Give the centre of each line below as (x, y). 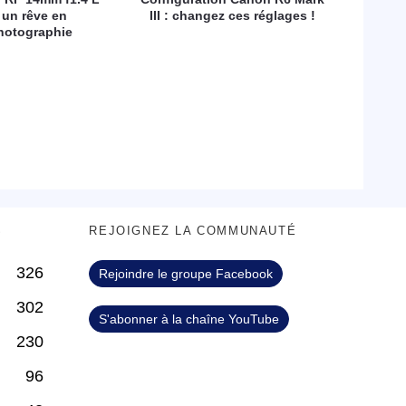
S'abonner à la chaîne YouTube (189, 319)
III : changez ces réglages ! (232, 16)
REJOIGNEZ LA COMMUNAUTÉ (193, 230)
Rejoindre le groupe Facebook (186, 273)
